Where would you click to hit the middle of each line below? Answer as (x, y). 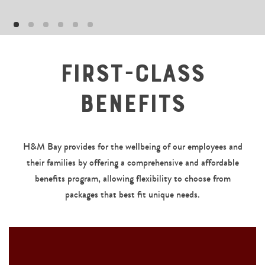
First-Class (132, 74)
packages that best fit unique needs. (132, 194)
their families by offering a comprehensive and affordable (132, 162)
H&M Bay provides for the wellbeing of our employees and (132, 146)
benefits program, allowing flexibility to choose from (132, 178)
